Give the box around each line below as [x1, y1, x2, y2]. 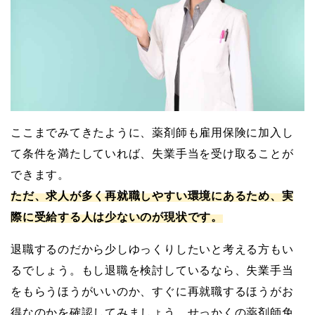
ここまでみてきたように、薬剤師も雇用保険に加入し [11, 126, 294, 139]
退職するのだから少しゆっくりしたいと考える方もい [11, 243, 294, 255]
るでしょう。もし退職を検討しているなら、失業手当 [11, 264, 294, 276]
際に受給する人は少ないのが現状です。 [11, 210, 223, 223]
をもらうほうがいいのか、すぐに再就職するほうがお [11, 285, 294, 297]
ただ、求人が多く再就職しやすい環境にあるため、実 [11, 189, 294, 202]
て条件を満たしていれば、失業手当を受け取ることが [11, 147, 294, 160]
